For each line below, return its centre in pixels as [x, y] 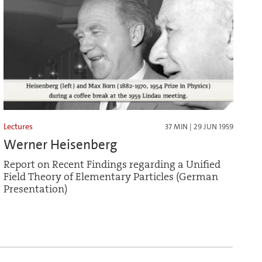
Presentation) [35, 189]
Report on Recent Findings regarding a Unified [112, 164]
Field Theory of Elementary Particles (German [111, 177]
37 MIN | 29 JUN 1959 [199, 126]
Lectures [18, 126]
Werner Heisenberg [60, 144]
